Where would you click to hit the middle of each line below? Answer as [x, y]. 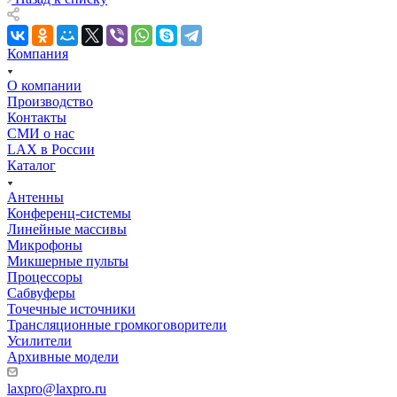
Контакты [37, 117]
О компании [44, 85]
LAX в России [51, 149]
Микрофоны [45, 245]
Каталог [31, 165]
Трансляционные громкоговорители [117, 324]
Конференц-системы [69, 213]
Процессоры [45, 276]
